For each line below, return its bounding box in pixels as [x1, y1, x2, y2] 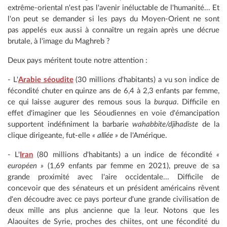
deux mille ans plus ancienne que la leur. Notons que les [8, 206, 219, 214]
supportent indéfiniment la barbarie [8, 120, 132, 128]
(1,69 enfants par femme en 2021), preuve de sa [44, 162, 220, 170]
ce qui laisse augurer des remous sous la [8, 98, 154, 106]
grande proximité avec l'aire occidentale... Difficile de [8, 173, 219, 181]
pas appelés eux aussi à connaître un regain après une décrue [8, 26, 219, 34]
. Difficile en [176, 98, 220, 106]
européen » [8, 162, 44, 170]
